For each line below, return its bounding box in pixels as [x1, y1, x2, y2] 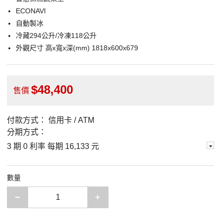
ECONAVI [16, 7, 46, 15]
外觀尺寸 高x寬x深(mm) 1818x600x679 [16, 44, 138, 52]
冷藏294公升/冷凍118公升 [16, 32, 97, 40]
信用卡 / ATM [48, 116, 94, 125]
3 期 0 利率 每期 [7, 142, 65, 151]
